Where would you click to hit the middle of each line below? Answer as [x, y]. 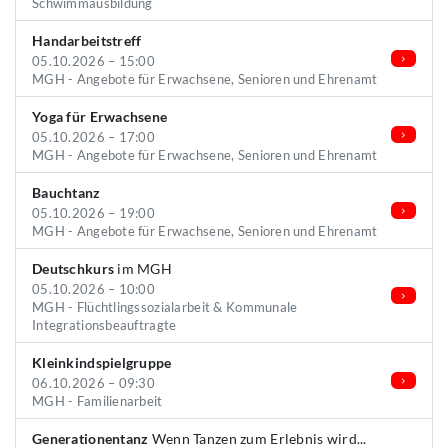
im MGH [143, 268]
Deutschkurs [73, 268]
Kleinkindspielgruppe [102, 362]
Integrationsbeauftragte [104, 325]
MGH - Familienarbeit [97, 401]
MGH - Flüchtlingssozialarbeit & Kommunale [165, 307]
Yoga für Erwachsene [100, 116]
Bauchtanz [66, 192]
